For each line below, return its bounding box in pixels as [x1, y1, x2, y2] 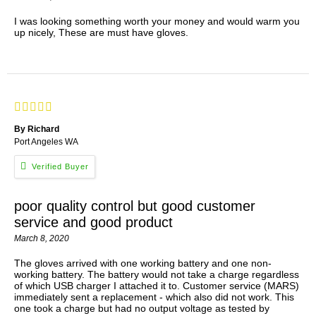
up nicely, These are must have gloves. [14, 26, 188, 38]
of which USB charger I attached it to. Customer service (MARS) [14, 280, 299, 292]
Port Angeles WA [14, 136, 78, 147]
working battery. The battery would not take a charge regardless [14, 269, 299, 281]
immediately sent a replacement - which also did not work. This [14, 291, 294, 303]
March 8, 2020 [14, 233, 69, 244]
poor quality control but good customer [14, 198, 255, 214]
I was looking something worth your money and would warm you [14, 15, 300, 27]
